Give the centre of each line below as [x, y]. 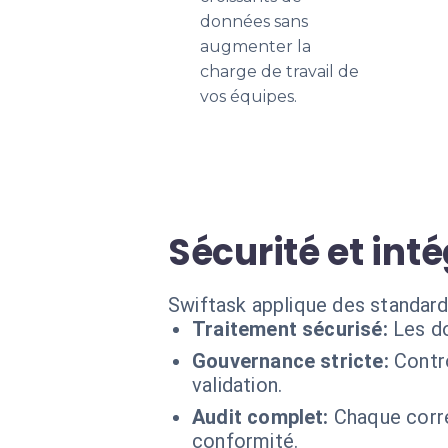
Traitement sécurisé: [290, 329]
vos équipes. [248, 96]
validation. [237, 385]
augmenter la [255, 46]
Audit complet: [260, 417]
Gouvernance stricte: [290, 361]
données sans [254, 21]
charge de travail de [279, 71]
